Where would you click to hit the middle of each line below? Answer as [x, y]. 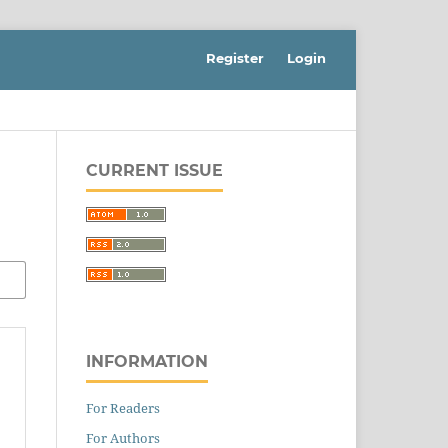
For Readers [123, 407]
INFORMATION [147, 361]
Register [235, 57]
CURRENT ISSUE [154, 170]
